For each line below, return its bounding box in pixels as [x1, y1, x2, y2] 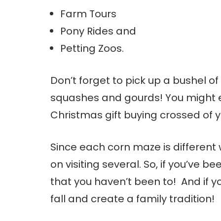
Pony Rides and [60, 24, 136, 38]
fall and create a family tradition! [50, 192, 215, 206]
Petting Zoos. [60, 41, 124, 56]
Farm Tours [60, 7, 116, 21]
